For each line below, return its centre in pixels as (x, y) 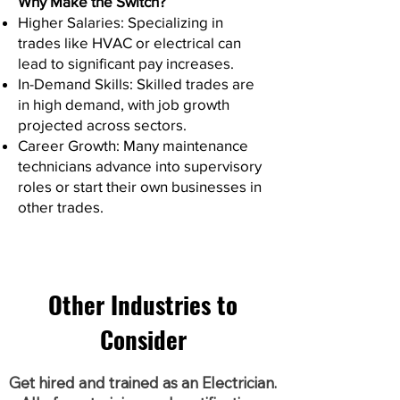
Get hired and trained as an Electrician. (143, 383)
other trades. (61, 207)
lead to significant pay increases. (126, 63)
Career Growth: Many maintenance (133, 145)
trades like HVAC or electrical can (129, 42)
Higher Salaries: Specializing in (121, 22)
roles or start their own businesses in (140, 186)
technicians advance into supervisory (140, 166)
